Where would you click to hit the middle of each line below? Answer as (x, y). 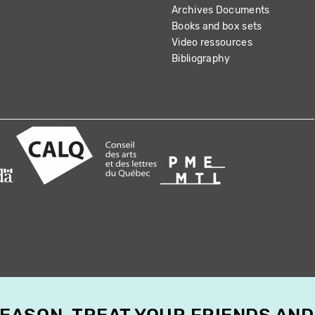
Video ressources (212, 42)
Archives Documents (221, 10)
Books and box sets (217, 26)
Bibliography (201, 58)
